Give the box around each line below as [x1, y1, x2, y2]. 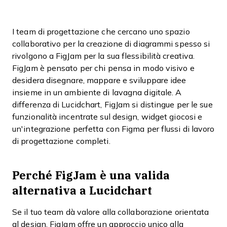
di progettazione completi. [12, 137, 110, 145]
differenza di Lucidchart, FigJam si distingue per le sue [12, 100, 213, 109]
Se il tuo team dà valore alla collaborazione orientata [12, 208, 209, 216]
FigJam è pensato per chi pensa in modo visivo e [12, 64, 195, 72]
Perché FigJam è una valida [12, 167, 170, 183]
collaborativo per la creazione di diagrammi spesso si [12, 40, 210, 48]
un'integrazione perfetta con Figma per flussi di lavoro [12, 125, 215, 133]
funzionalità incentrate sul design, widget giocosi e [12, 112, 203, 121]
